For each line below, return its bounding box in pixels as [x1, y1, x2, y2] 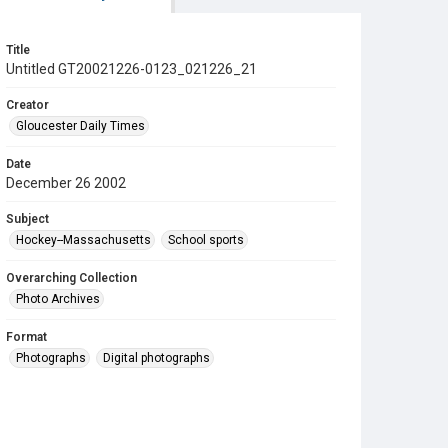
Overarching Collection [6, 271, 137, 285]
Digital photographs [103, 351, 210, 365]
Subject [6, 212, 49, 226]
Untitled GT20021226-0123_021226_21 [6, 61, 257, 77]
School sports [168, 233, 244, 247]
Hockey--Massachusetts [16, 233, 151, 247]
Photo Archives [16, 292, 100, 306]
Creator [6, 98, 49, 112]
